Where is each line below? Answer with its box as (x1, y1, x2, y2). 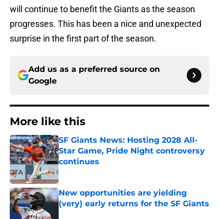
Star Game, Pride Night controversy (59, 146, 205, 156)
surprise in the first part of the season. (10, 33, 156, 44)
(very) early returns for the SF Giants (59, 199, 209, 209)
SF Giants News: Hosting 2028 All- (59, 135, 197, 145)
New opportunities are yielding (59, 188, 187, 198)
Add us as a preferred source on (28, 65, 160, 74)
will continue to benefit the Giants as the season (10, 4, 195, 15)
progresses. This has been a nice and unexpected (10, 19, 201, 29)
